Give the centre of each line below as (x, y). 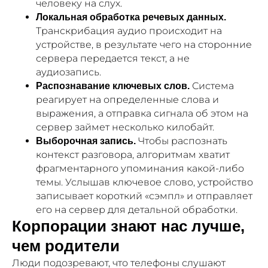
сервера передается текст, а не (113, 59)
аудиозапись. (68, 72)
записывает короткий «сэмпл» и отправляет (144, 196)
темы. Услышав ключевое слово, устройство (144, 182)
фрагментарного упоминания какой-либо (140, 169)
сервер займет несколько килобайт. (125, 127)
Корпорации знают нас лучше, (128, 226)
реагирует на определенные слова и (127, 100)
